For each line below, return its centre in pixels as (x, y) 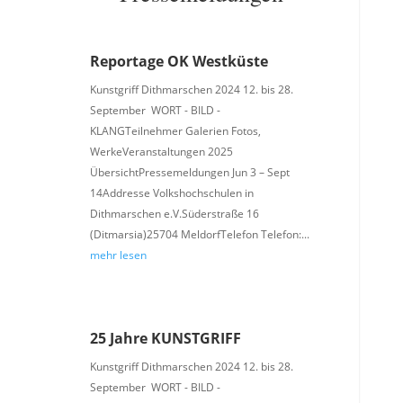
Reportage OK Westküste (179, 61)
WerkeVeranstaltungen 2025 (161, 151)
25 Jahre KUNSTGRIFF (165, 338)
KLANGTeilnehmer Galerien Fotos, (175, 130)
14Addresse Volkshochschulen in (171, 193)
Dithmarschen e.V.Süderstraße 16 (174, 213)
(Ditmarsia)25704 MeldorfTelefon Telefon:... (199, 234)
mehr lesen (118, 255)
